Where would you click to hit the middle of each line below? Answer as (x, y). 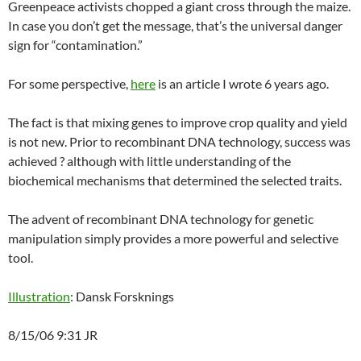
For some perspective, (69, 84)
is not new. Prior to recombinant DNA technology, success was (179, 142)
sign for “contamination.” (75, 45)
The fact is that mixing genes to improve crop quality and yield (178, 122)
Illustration (39, 297)
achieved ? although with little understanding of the (149, 161)
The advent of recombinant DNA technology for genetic (161, 219)
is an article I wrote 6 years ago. (242, 84)
